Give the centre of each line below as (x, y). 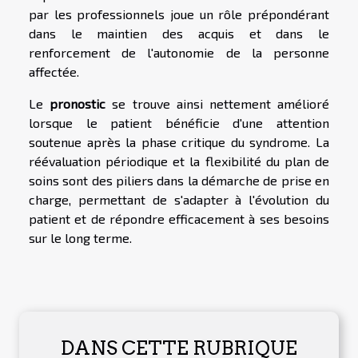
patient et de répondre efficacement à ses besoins (179, 218)
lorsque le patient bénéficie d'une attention (179, 122)
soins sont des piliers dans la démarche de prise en (179, 180)
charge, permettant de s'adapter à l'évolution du (179, 199)
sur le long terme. (80, 237)
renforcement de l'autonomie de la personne (179, 52)
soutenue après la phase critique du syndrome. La (179, 141)
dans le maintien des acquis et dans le (179, 33)
